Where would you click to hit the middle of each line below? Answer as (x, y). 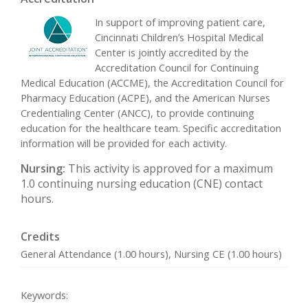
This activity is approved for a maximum (170, 168)
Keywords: (44, 295)
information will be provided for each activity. (124, 143)
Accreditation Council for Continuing (177, 68)
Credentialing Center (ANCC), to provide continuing (137, 113)
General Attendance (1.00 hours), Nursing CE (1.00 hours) (151, 254)
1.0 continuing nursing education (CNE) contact (142, 183)
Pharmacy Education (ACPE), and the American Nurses (145, 98)
